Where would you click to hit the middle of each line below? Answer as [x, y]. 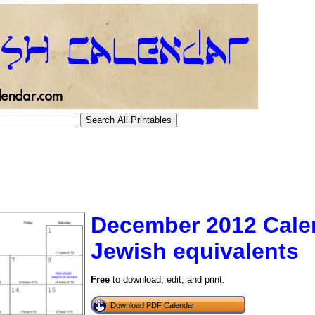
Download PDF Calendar [153, 305]
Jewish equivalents [195, 251]
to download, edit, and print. [167, 279]
